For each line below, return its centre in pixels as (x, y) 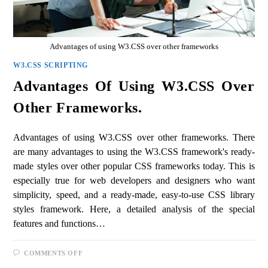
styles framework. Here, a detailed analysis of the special (134, 209)
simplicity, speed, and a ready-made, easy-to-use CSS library (134, 195)
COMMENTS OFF (54, 253)
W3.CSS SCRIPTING (51, 66)
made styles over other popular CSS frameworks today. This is (134, 166)
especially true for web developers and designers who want (134, 181)
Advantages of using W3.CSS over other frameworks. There (134, 138)
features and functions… (60, 224)
